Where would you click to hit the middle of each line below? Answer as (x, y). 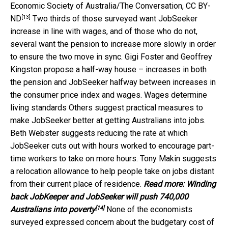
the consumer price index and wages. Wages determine (109, 95)
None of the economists (149, 210)
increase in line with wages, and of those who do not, (104, 32)
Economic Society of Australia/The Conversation (96, 6)
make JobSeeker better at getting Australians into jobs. (108, 121)
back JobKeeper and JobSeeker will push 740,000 (99, 197)
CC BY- (198, 6)
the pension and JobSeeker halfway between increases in (113, 82)
